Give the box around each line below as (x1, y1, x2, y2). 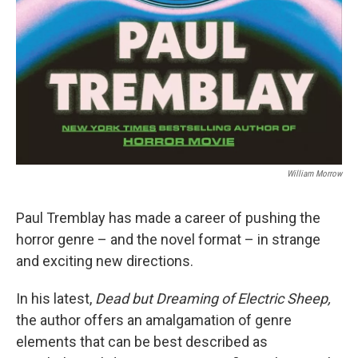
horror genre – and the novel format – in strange (16, 230, 320, 248)
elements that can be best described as (16, 332, 268, 350)
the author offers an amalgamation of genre (16, 311, 292, 328)
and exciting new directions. (16, 252, 193, 269)
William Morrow (287, 168, 342, 179)
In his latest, (16, 289, 95, 307)
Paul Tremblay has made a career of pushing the (16, 209, 320, 226)
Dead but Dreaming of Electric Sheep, (95, 289, 331, 307)
